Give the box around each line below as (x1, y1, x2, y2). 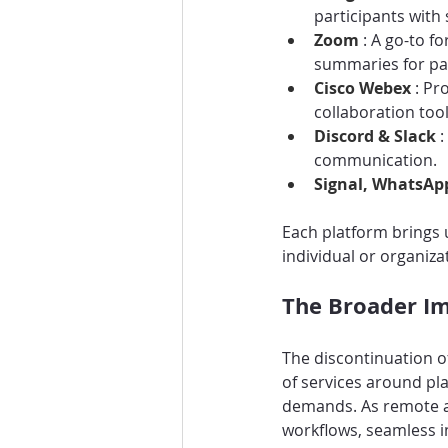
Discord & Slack (314, 124, 440, 147)
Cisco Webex (314, 76, 415, 99)
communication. (314, 148, 437, 171)
